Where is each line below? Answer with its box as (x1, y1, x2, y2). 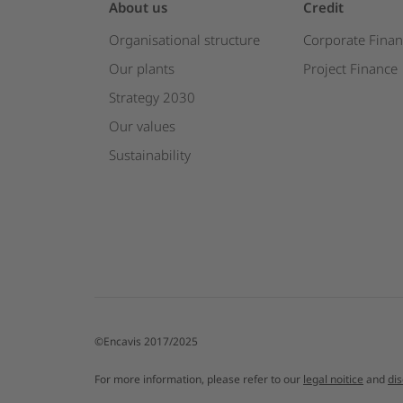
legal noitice (303, 372, 363, 387)
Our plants (108, 59, 175, 77)
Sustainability (108, 146, 191, 164)
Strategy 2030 (108, 88, 195, 106)
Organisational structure (108, 31, 260, 49)
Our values (108, 117, 175, 135)
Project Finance (302, 59, 398, 77)
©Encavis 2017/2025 (94, 334, 198, 349)
